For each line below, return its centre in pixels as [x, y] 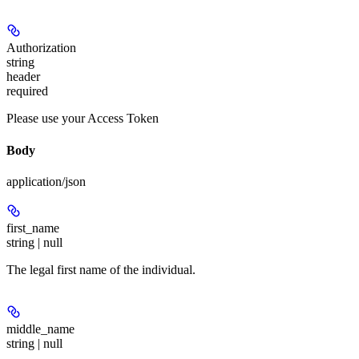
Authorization [41, 48]
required [27, 91]
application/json [46, 182]
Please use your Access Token [83, 119]
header [23, 77]
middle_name [40, 329]
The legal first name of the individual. [101, 270]
